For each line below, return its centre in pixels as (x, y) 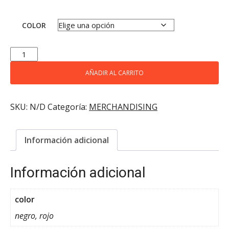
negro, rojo (34, 216)
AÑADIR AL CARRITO (114, 73)
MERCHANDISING (123, 107)
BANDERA (26, 52)
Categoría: (68, 107)
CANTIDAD (28, 63)
